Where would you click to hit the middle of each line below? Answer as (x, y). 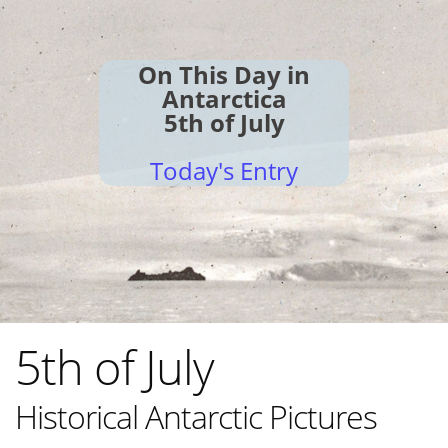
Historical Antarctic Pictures (196, 416)
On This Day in (224, 74)
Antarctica (224, 98)
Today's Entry (224, 170)
